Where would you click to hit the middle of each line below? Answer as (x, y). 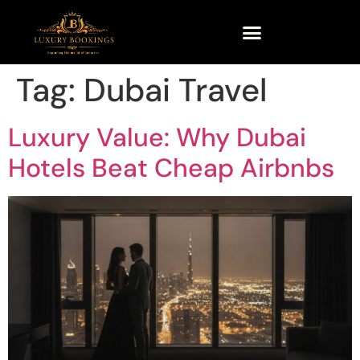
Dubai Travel (175, 90)
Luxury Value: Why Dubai (157, 137)
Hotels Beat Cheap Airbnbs (171, 168)
